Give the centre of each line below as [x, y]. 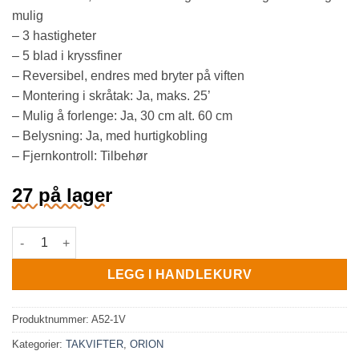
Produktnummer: [52, 320]
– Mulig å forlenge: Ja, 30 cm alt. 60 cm [122, 116]
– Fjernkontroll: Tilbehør [80, 156]
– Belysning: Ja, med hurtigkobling [110, 136]
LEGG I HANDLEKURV [179, 275]
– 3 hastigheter [54, 36]
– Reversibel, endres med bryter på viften [128, 76]
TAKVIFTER [95, 345]
